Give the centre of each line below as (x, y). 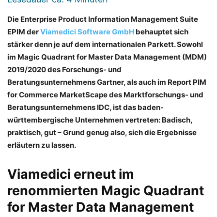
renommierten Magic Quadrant (106, 191)
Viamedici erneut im (71, 174)
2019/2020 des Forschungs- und (64, 70)
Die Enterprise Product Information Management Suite (103, 19)
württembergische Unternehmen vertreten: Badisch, (100, 120)
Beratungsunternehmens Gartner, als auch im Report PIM (107, 82)
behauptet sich (161, 32)
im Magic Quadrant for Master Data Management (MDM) (107, 57)
